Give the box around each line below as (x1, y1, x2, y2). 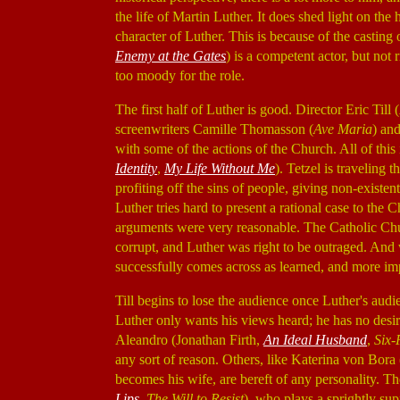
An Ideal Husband (263, 332, 367, 347)
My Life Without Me (164, 161, 275, 176)
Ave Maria (313, 121, 372, 137)
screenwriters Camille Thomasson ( (115, 121, 313, 137)
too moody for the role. (115, 68, 245, 83)
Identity (115, 161, 157, 176)
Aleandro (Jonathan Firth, (115, 332, 263, 347)
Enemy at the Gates (115, 48, 226, 63)
